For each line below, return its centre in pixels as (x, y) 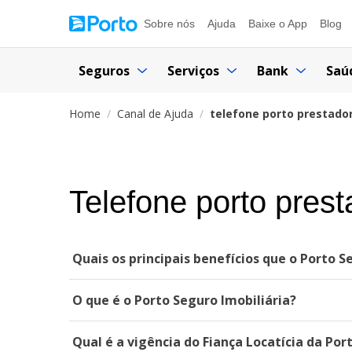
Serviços (193, 70)
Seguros (104, 70)
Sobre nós (169, 24)
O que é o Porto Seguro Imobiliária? (184, 300)
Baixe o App (278, 24)
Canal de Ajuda (155, 114)
